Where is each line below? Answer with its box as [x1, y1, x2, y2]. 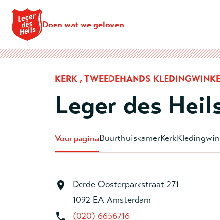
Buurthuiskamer [99, 133, 160, 143]
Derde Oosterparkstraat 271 [73, 179, 179, 190]
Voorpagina [55, 133, 99, 144]
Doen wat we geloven [42, 19, 124, 30]
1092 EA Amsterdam [73, 194, 151, 205]
